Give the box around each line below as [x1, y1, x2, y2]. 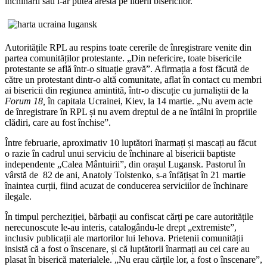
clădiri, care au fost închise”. [5, 117, 111, 128]
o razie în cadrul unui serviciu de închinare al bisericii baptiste [5, 148, 235, 159]
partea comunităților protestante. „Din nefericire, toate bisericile [5, 52, 241, 63]
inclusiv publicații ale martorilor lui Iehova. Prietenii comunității [5, 232, 243, 243]
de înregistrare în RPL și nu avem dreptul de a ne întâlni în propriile [5, 106, 257, 117]
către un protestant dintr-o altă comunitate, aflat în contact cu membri [5, 74, 262, 85]
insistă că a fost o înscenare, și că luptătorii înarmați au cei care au [5, 243, 250, 254]
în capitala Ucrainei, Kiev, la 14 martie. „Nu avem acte [48, 95, 253, 106]
